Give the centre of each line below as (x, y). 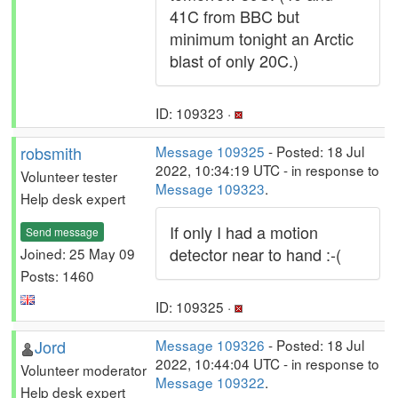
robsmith (51, 153)
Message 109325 (210, 151)
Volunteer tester (69, 176)
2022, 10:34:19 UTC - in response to (267, 170)
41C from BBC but (235, 16)
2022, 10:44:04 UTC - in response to (267, 363)
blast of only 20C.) (234, 60)
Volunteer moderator (84, 370)
